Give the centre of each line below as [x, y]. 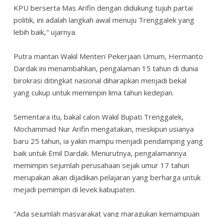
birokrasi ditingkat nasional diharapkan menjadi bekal [100, 81]
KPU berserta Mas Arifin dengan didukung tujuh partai [103, 8]
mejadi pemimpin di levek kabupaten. [75, 190]
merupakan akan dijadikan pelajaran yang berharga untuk [107, 178]
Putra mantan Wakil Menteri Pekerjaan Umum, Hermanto [108, 56]
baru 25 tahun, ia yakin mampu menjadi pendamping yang [108, 141]
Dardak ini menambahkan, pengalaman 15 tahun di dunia [106, 69]
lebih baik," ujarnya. [46, 32]
